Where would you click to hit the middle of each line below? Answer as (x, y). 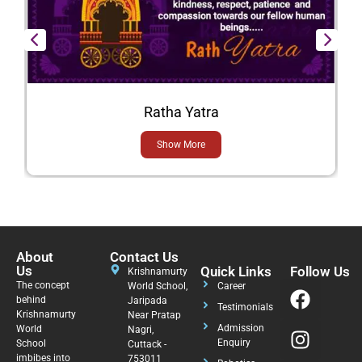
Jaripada (147, 301)
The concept (43, 286)
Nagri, (140, 330)
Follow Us (320, 272)
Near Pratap (154, 316)
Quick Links (236, 272)
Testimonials (245, 307)
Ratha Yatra (181, 112)
